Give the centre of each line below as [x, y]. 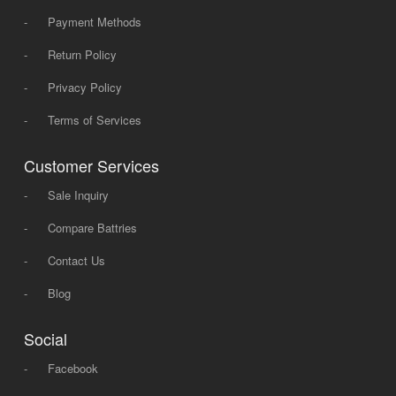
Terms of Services [94, 119]
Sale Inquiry [78, 194]
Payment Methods [94, 21]
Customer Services [91, 165]
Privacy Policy [84, 87]
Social [45, 338]
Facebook [72, 368]
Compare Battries [92, 227]
